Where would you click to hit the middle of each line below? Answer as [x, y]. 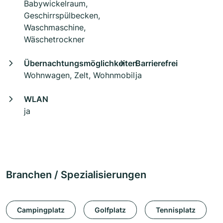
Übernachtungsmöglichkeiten [81, 63]
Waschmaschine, [55, 28]
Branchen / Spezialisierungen [76, 175]
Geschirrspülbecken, [62, 16]
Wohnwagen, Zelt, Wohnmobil [79, 75]
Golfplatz [110, 210]
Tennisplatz [176, 210]
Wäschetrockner [54, 40]
